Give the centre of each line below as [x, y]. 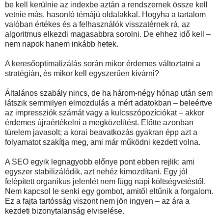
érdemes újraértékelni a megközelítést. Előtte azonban [99, 123]
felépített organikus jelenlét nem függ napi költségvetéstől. [105, 182]
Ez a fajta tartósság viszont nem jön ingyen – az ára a [97, 201]
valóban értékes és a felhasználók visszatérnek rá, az [97, 25]
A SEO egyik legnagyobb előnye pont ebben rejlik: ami [100, 162]
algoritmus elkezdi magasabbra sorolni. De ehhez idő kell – [108, 34]
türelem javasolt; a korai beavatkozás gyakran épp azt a [101, 133]
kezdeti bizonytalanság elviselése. [65, 211]
